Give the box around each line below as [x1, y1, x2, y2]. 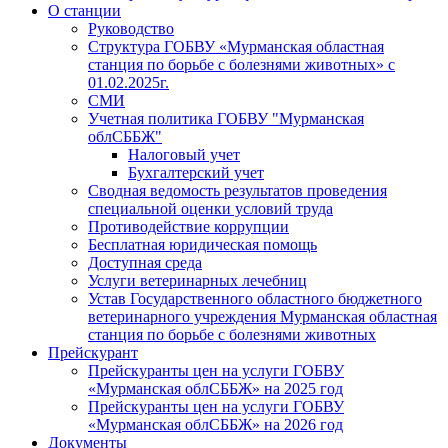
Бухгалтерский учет [128, 163, 264, 181]
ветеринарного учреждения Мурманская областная [88, 307, 437, 325]
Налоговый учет [128, 145, 240, 163]
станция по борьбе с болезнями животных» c [88, 55, 395, 73]
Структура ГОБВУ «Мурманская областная [88, 37, 384, 55]
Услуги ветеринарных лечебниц [88, 271, 307, 289]
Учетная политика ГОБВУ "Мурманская [88, 109, 364, 127]
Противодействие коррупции [88, 217, 289, 235]
